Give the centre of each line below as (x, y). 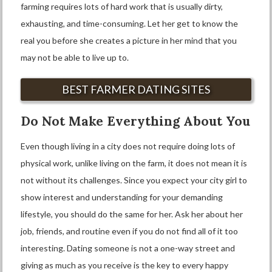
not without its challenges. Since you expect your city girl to (134, 180)
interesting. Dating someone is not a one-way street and (128, 248)
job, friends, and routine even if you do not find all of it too (130, 231)
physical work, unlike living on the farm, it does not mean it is (134, 163)
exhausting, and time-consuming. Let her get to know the (130, 23)
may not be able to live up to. (76, 57)
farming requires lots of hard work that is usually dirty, (122, 6)
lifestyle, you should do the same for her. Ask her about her (132, 214)
